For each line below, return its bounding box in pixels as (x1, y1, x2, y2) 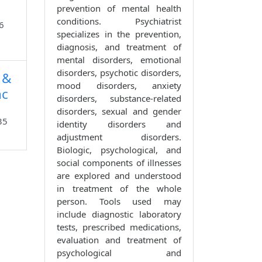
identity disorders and (57, 118, 181, 130)
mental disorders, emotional (57, 54, 181, 66)
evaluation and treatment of (57, 234, 181, 246)
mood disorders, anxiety (57, 80, 181, 92)
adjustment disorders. (57, 131, 181, 143)
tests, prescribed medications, (57, 221, 181, 233)
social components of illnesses (57, 157, 181, 169)
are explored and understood (57, 170, 181, 182)
